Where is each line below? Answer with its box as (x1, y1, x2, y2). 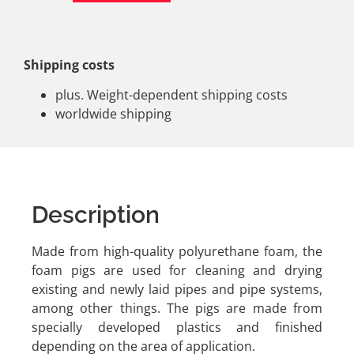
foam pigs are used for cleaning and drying (32, 261, 322, 279)
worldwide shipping (55, 104, 171, 122)
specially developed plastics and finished (32, 318, 322, 336)
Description (32, 200, 160, 228)
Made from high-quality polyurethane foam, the (32, 242, 322, 260)
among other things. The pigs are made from (32, 299, 322, 317)
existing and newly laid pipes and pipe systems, (32, 280, 322, 298)
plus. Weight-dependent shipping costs (55, 85, 288, 104)
